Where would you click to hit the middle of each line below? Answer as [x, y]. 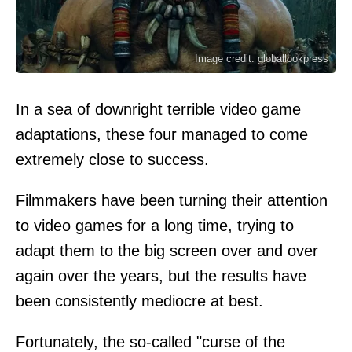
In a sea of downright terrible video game [158, 109]
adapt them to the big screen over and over [167, 250]
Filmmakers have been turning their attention [172, 200]
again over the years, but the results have [161, 275]
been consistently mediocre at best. [139, 301]
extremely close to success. [112, 159]
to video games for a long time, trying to [155, 225]
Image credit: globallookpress [262, 58]
